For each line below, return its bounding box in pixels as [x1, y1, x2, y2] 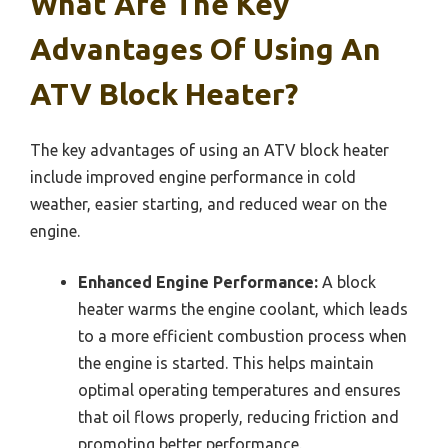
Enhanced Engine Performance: [78, 273, 318, 292]
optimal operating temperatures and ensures [78, 381, 401, 400]
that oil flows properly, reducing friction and [78, 408, 399, 427]
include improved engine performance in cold [30, 168, 356, 187]
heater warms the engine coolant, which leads [78, 300, 408, 319]
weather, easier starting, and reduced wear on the [30, 195, 387, 214]
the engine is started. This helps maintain [78, 354, 374, 373]
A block [318, 273, 376, 292]
